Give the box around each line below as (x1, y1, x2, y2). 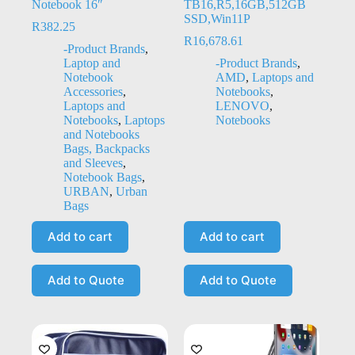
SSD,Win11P (183, 11, 250, 25)
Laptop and (63, 55, 120, 70)
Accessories (63, 84, 123, 98)
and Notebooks (63, 127, 139, 141)
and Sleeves (63, 155, 123, 170)
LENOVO (215, 98, 269, 113)
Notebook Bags (63, 170, 142, 184)
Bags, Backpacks (63, 141, 150, 155)
